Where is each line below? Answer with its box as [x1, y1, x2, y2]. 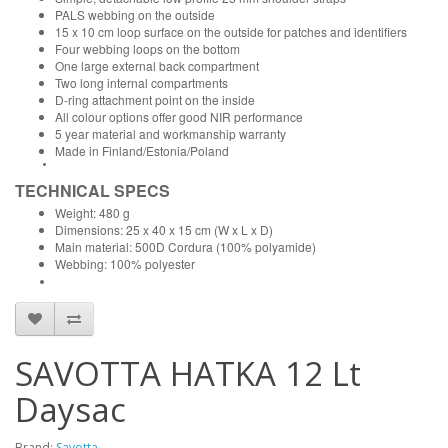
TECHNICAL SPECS [15, 179, 170, 202]
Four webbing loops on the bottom [55, 40, 240, 57]
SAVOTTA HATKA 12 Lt [15, 351, 361, 396]
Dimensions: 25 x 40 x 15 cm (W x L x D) [55, 221, 273, 238]
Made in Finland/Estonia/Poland [55, 142, 229, 159]
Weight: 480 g [55, 204, 130, 221]
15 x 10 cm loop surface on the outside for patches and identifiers [55, 23, 407, 40]
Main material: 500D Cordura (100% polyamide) [55, 238, 316, 255]
